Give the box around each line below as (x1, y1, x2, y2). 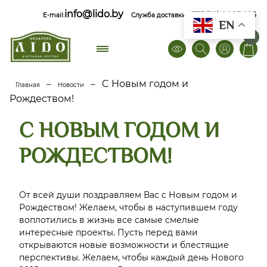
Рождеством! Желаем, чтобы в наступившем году (19, 201, 238, 213)
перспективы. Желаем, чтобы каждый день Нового (19, 252, 244, 263)
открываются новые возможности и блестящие (19, 239, 229, 250)
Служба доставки (131, 11, 188, 19)
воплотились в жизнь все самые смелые (19, 214, 199, 225)
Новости (58, 81, 84, 89)
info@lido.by (64, 8, 124, 20)
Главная (15, 81, 40, 89)
